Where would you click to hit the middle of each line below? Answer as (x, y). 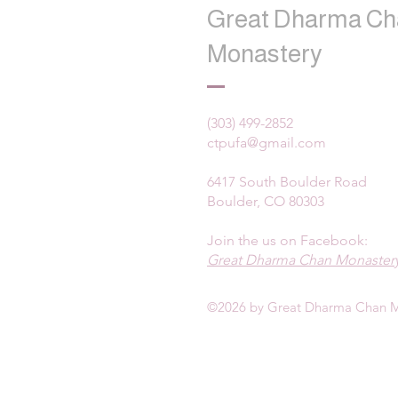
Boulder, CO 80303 (266, 201)
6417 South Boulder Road (287, 182)
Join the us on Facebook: (287, 240)
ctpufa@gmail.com (267, 143)
